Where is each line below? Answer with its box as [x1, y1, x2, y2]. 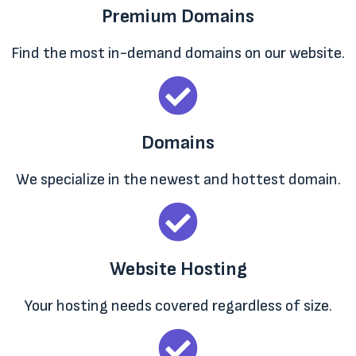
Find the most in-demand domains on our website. [11, 44, 345, 64]
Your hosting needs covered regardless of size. [24, 296, 332, 316]
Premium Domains [102, 5, 254, 29]
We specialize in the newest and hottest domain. [15, 170, 341, 190]
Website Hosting [109, 257, 247, 281]
